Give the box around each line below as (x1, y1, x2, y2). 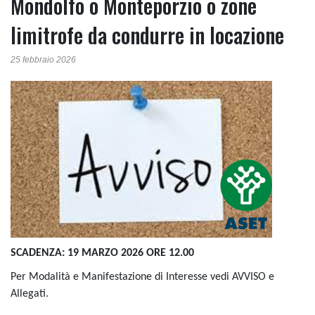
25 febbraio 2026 (11, 55, 76, 65)
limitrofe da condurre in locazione (11, 19, 284, 51)
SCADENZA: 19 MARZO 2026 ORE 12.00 (11, 247, 194, 259)
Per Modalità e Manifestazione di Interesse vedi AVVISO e (11, 271, 274, 283)
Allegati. (11, 288, 49, 300)
